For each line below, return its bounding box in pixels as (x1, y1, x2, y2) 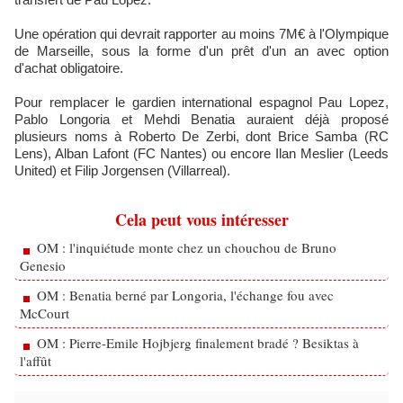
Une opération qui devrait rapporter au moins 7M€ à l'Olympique (14, 26, 389, 41)
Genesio (20, 256, 66, 274)
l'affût (20, 352, 51, 370)
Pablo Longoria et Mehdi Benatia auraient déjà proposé (14, 112, 389, 127)
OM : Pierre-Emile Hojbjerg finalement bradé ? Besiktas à (37, 334, 359, 352)
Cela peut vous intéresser (114, 208, 289, 231)
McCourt (20, 304, 69, 322)
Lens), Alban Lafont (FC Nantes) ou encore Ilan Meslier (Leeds (14, 146, 389, 161)
